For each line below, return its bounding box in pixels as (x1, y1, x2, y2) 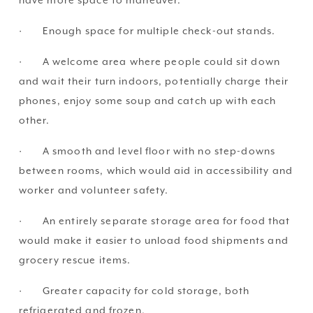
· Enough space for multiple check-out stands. (18, 24, 275, 38)
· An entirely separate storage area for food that (18, 214, 291, 228)
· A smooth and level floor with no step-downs (18, 145, 275, 158)
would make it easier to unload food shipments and (18, 234, 289, 247)
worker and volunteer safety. (18, 184, 169, 197)
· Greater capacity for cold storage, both (18, 284, 250, 298)
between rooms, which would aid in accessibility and (18, 164, 293, 177)
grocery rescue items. (18, 254, 131, 267)
